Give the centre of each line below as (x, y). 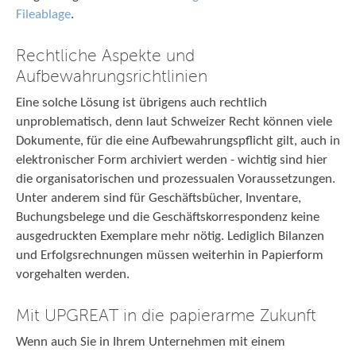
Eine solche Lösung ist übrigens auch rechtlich (141, 103)
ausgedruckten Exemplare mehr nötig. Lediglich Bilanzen (170, 236)
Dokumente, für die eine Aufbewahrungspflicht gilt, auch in (178, 141)
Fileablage (43, 15)
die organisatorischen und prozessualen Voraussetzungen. (176, 179)
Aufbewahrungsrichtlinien (112, 75)
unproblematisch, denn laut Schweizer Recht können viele (174, 122)
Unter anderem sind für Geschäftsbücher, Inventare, (159, 198)
